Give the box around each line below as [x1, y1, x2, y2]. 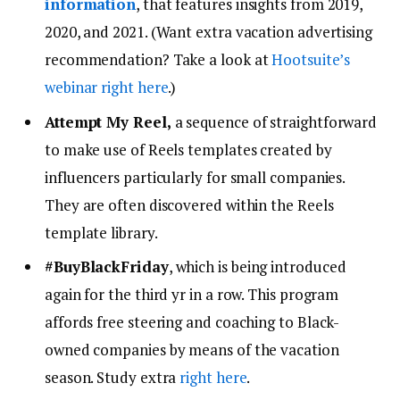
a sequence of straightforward [174, 111, 378, 132]
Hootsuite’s [271, 49, 350, 71]
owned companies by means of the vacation [45, 338, 339, 360]
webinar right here [45, 77, 169, 98]
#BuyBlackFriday [45, 255, 169, 277]
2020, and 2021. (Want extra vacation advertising [45, 21, 372, 43]
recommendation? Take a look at [45, 49, 272, 71]
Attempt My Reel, [45, 111, 175, 132]
